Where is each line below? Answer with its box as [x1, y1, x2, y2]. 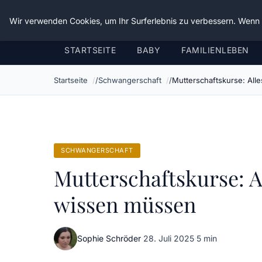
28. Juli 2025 [143, 233, 194, 243]
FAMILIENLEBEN [181, 45, 249, 55]
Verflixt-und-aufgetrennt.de [54, 8, 225, 27]
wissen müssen [54, 190, 196, 218]
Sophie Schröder [77, 233, 141, 243]
